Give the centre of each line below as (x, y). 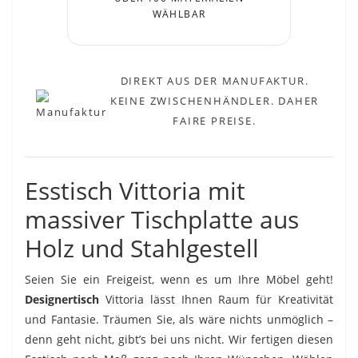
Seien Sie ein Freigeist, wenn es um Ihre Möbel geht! (179, 279)
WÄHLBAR (179, 14)
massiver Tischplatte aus (162, 219)
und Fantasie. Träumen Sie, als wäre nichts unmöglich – (179, 319)
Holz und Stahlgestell (142, 248)
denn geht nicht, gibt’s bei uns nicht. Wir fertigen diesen (179, 339)
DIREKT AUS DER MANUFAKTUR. (215, 80)
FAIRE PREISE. (215, 120)
